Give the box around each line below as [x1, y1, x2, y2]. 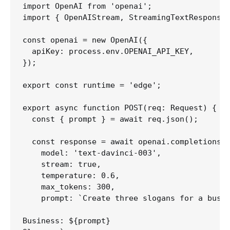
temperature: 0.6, [23, 171, 120, 181]
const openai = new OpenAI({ [23, 35, 147, 45]
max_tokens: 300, [23, 182, 115, 192]
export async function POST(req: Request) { [23, 103, 217, 113]
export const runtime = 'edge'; [23, 81, 161, 90]
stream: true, [23, 160, 101, 169]
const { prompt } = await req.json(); [23, 114, 198, 124]
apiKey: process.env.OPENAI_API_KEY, [23, 47, 194, 56]
